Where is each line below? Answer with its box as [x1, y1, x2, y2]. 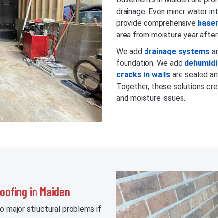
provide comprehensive [116, 18, 198, 28]
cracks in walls [116, 70, 170, 79]
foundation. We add [116, 58, 184, 68]
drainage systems [144, 46, 210, 56]
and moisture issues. [116, 93, 185, 103]
